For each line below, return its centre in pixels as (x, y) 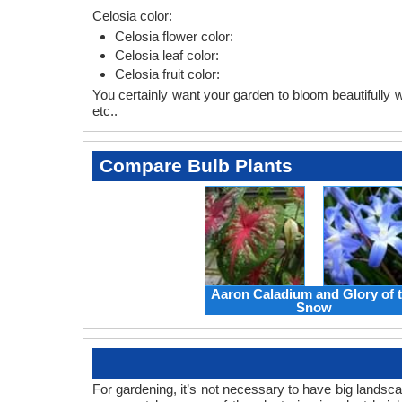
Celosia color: (132, 16)
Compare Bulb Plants (196, 166)
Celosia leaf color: (167, 55)
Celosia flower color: (174, 36)
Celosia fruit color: (167, 74)
